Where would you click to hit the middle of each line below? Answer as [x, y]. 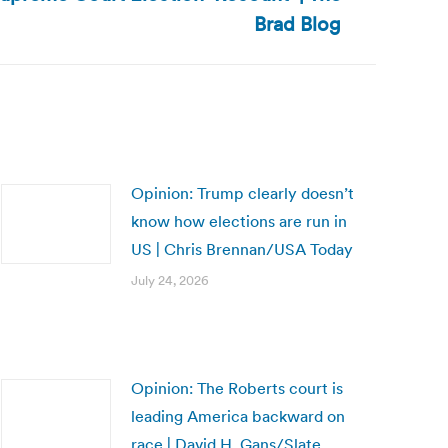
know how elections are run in [239, 221]
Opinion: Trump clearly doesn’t [242, 193]
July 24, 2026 [170, 280]
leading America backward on [238, 416]
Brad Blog [297, 24]
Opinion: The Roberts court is [237, 388]
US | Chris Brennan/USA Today [242, 249]
